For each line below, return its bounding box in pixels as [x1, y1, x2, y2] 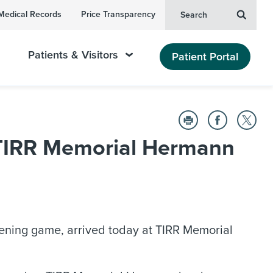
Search [180, 10, 207, 20]
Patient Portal [172, 49, 238, 63]
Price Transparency [81, 9, 155, 19]
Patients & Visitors [28, 48, 119, 62]
